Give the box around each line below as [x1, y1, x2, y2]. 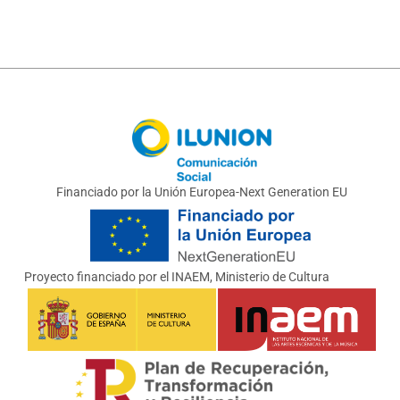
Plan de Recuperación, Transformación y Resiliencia [62, 353, 389, 371]
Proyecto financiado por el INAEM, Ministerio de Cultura [23, 269, 329, 285]
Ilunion [130, 117, 174, 135]
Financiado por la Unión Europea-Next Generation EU [56, 184, 347, 200]
